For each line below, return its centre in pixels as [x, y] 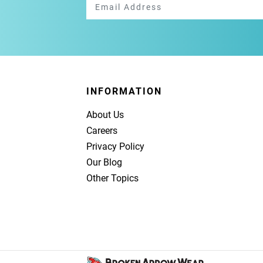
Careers [102, 131]
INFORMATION [124, 91]
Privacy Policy [115, 146]
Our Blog [104, 162]
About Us [105, 115]
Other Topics [112, 178]
